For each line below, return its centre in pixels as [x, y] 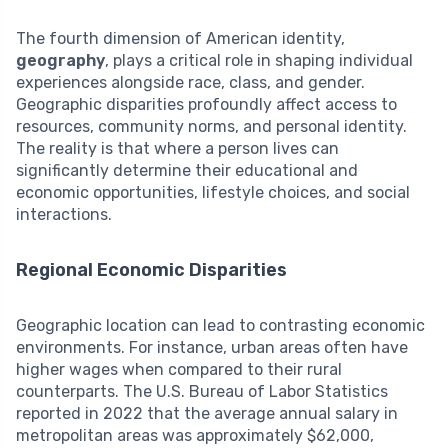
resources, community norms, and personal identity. [211, 126]
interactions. [64, 214]
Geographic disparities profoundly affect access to [206, 104]
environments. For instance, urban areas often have [212, 347]
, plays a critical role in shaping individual [259, 60]
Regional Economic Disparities [151, 269]
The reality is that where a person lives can [177, 148]
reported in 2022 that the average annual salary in [207, 413]
